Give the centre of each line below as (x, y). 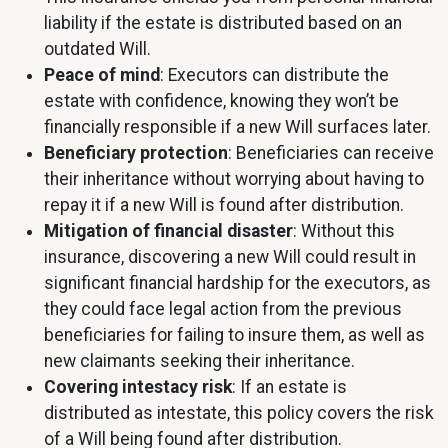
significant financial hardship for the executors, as (237, 283)
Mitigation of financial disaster (168, 231)
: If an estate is (289, 387)
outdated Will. (97, 49)
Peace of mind (102, 75)
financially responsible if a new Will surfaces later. (237, 127)
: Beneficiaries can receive (331, 153)
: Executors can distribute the (274, 75)
